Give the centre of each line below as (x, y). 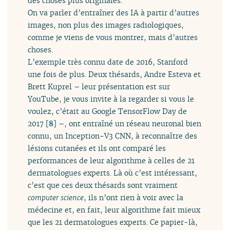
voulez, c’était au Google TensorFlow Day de (108, 111)
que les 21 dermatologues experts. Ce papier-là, (113, 222)
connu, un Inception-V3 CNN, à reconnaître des (113, 136)
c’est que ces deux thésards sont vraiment (103, 185)
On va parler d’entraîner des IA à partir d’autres (114, 12)
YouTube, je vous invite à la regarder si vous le (111, 99)
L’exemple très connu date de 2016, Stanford (108, 62)
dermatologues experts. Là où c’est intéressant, (113, 172)
